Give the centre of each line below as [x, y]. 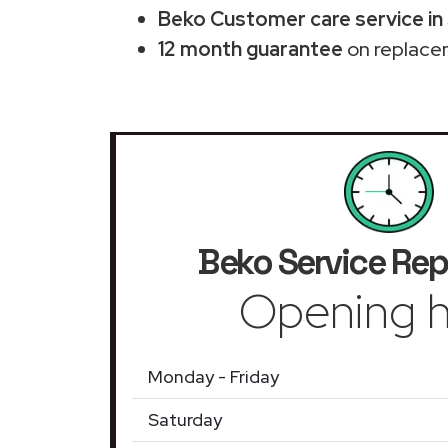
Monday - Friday [213, 376]
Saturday [185, 419]
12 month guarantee [250, 48]
